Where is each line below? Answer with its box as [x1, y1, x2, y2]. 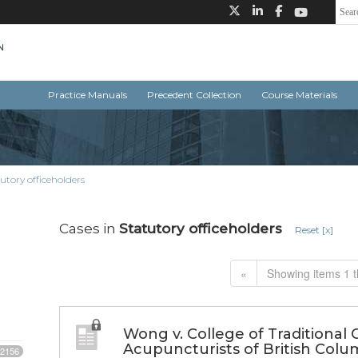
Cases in [59, 221, 119, 237]
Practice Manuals [48, 89, 127, 101]
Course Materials [261, 89, 337, 101]
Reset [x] [295, 224, 333, 237]
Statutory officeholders [119, 221, 282, 237]
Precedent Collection [147, 89, 241, 101]
